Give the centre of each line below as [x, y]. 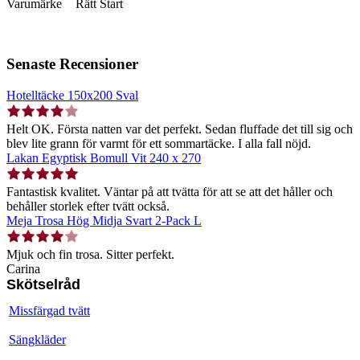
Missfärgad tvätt [49, 310]
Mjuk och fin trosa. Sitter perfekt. [90, 254]
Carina [23, 268]
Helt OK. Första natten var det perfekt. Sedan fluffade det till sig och [180, 129]
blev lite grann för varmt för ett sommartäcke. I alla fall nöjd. [159, 143]
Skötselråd [43, 284]
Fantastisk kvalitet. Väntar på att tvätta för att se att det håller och [170, 191]
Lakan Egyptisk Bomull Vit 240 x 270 [104, 157]
